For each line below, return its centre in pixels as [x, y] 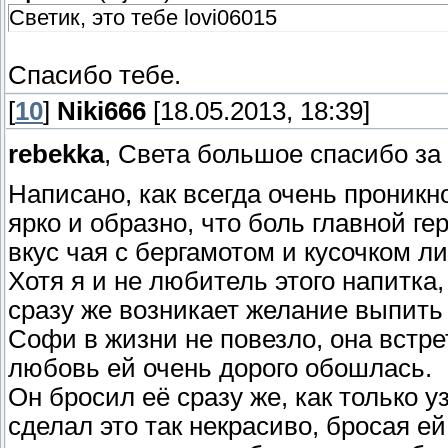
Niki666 [101, 111]
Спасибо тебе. [94, 75]
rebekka [56, 154]
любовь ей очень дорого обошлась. [220, 368]
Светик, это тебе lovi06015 [143, 18]
